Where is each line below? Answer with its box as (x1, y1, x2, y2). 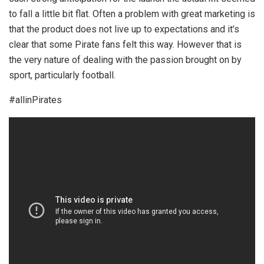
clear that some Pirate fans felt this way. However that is (9, 39, 242, 51)
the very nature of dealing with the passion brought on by (9, 54, 242, 66)
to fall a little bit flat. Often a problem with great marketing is (9, 8, 255, 20)
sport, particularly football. (9, 70, 115, 81)
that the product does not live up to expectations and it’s (9, 24, 239, 35)
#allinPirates (9, 94, 62, 106)
